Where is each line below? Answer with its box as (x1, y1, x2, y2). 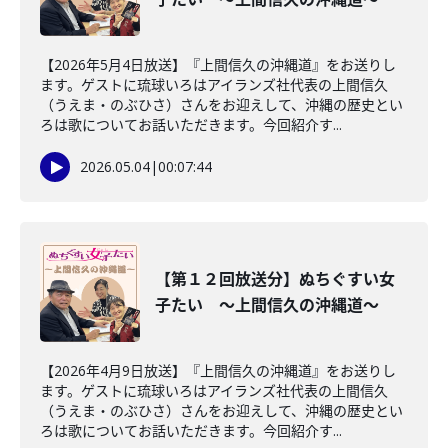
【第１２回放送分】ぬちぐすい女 (155, 268, 395, 290)
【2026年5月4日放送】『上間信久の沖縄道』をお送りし (40, 55, 396, 74)
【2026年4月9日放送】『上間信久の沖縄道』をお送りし (40, 361, 396, 380)
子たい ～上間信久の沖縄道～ (155, 294, 379, 316)
